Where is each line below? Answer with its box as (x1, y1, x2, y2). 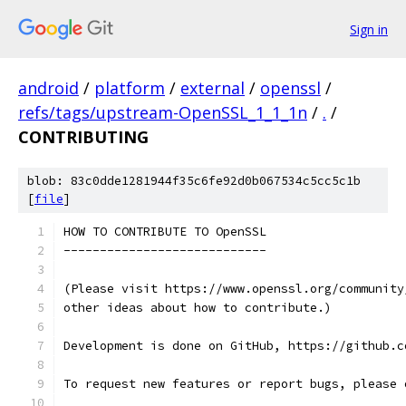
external (180, 77, 245, 99)
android (18, 77, 79, 99)
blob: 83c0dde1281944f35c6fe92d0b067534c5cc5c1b (27, 173, 361, 188)
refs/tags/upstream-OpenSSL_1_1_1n (18, 101, 307, 123)
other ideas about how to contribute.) (63, 300, 332, 315)
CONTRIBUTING (18, 126, 149, 148)
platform (94, 77, 165, 99)
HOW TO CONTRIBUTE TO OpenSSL (63, 224, 266, 239)
